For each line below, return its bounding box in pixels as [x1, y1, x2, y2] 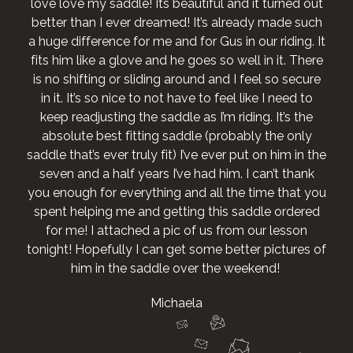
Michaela [150, 295, 203, 310]
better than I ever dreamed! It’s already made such [31, 14, 322, 30]
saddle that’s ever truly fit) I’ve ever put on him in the [27, 147, 326, 162]
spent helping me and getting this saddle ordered [33, 203, 320, 219]
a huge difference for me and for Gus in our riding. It [28, 33, 325, 49]
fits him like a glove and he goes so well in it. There [30, 52, 323, 68]
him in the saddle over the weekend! [70, 260, 283, 276]
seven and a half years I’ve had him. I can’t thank [39, 165, 314, 181]
